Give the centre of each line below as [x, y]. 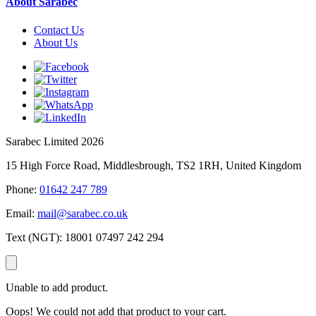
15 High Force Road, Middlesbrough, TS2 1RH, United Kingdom [153, 165]
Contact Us [59, 30]
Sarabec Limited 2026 [55, 141]
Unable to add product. [57, 287]
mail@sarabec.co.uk [83, 213]
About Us [56, 42]
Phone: [21, 189]
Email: [20, 213]
